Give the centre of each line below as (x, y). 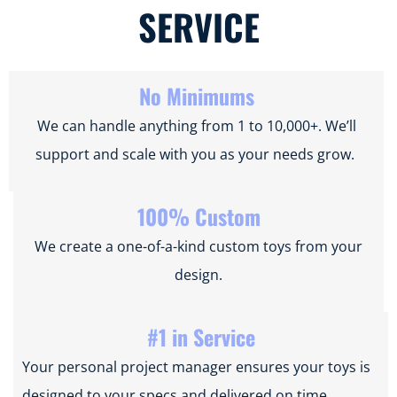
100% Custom (198, 216)
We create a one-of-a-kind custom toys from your (198, 246)
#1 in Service (201, 336)
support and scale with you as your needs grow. (196, 154)
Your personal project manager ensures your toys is (196, 366)
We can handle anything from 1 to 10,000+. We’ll (196, 125)
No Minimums (196, 95)
